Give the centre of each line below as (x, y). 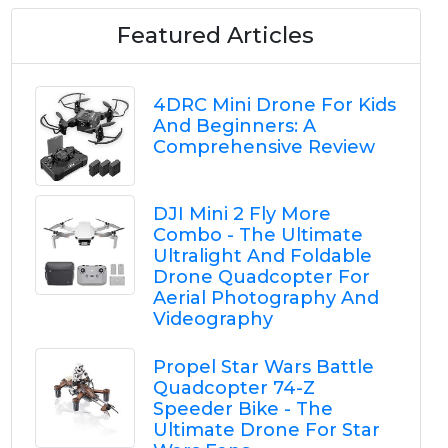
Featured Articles (216, 35)
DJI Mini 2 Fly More (241, 214)
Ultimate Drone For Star (266, 430)
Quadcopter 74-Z (233, 388)
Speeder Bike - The (242, 409)
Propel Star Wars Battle (263, 367)
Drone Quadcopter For (261, 277)
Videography (212, 319)
